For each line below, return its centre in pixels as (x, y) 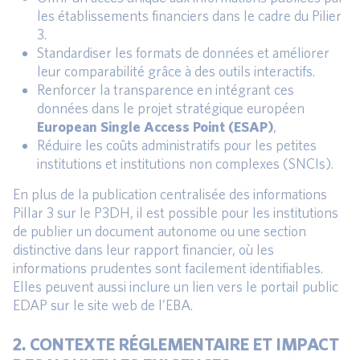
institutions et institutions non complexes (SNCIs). (185, 163)
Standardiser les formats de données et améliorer (183, 52)
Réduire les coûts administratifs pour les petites (177, 145)
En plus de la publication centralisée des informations (170, 194)
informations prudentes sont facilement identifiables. (168, 268)
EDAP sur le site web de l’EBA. (103, 305)
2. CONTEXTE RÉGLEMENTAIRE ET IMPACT (176, 343)
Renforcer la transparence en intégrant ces (166, 89)
